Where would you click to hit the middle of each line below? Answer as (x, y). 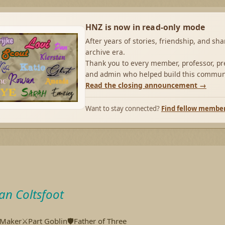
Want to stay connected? (123, 108)
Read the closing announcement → (146, 85)
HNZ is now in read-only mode (145, 27)
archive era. (105, 52)
